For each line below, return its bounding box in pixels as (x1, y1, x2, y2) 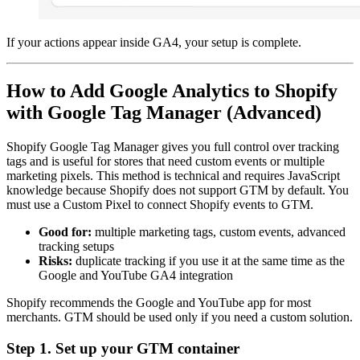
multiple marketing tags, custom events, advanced (92, 224, 346, 239)
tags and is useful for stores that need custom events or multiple (6, 153, 325, 168)
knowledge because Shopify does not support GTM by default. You (6, 182, 349, 197)
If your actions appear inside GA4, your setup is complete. (6, 35, 301, 49)
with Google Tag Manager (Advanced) (6, 101, 321, 123)
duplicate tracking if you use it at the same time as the (72, 253, 345, 268)
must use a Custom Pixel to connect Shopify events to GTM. (6, 197, 313, 211)
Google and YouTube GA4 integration (39, 268, 233, 282)
